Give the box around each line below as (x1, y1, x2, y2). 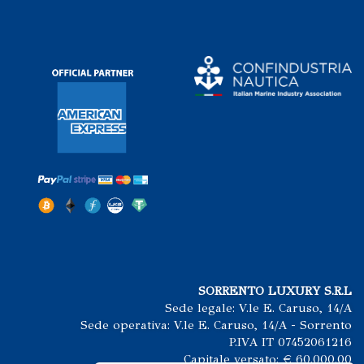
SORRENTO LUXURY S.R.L (198, 284, 352, 299)
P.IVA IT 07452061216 (229, 335, 352, 350)
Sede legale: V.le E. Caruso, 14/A (165, 301, 352, 316)
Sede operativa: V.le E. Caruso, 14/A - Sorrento (80, 318, 352, 333)
